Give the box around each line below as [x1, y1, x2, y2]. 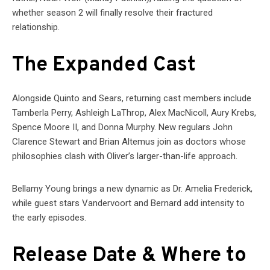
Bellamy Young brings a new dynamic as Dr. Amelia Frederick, [12, 183, 253, 195]
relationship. [12, 22, 60, 33]
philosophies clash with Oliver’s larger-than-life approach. [12, 151, 237, 162]
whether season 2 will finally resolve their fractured [12, 7, 213, 19]
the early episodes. [12, 212, 86, 224]
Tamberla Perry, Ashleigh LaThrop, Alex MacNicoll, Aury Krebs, [12, 107, 256, 119]
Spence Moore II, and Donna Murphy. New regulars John [12, 122, 233, 133]
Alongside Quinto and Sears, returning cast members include [12, 93, 251, 104]
